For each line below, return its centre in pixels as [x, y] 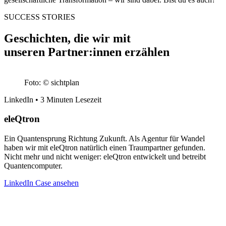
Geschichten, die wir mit [67, 38]
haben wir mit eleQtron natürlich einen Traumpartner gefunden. [105, 148]
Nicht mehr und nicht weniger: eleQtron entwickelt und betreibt [105, 157]
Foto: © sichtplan [52, 82]
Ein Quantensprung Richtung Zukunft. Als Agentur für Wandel [104, 139]
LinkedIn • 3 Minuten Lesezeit [53, 99]
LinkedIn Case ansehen [41, 183]
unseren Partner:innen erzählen [87, 52]
